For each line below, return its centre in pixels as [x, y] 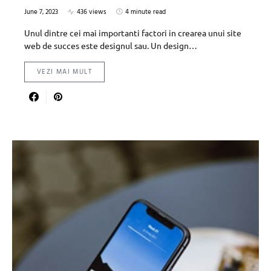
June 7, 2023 [41, 12]
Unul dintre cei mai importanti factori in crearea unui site [133, 32]
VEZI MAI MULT [64, 72]
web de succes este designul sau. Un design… [111, 45]
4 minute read [145, 12]
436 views [92, 12]
